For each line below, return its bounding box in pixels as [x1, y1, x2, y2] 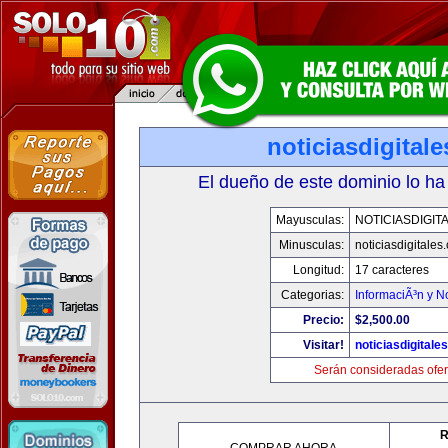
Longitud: [292, 263, 344, 277]
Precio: [302, 313, 344, 327]
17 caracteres [354, 263, 429, 277]
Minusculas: [278, 238, 344, 252]
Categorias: [280, 288, 344, 302]
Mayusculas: [275, 213, 344, 227]
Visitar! [302, 338, 344, 352]
